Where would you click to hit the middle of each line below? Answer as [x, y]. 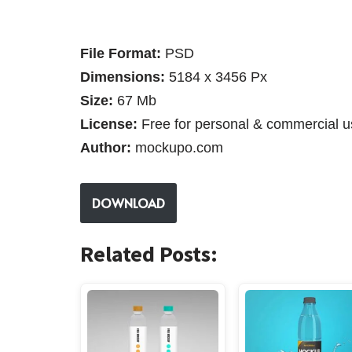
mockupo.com [177, 148]
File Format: [121, 54]
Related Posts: [149, 254]
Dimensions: [125, 77]
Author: [106, 148]
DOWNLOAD [128, 203]
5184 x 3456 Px [218, 77]
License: [109, 125]
